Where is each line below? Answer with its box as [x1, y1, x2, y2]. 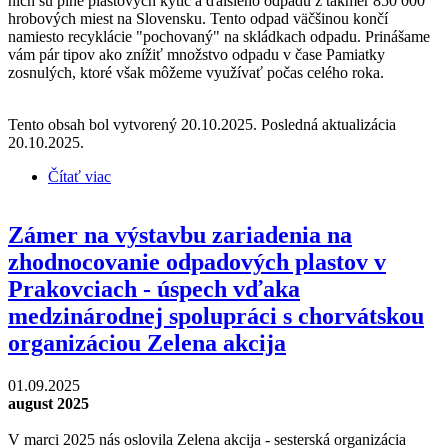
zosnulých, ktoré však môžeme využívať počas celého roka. [8, 64, 384, 82]
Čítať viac [48, 168, 111, 186]
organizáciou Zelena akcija [8, 329, 286, 356]
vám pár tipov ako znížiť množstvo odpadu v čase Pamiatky [8, 46, 385, 64]
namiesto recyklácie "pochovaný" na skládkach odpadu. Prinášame [8, 28, 430, 46]
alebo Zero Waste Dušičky [111, 186, 278, 204]
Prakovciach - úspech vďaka [8, 275, 300, 302]
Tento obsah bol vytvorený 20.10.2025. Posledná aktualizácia [8, 116, 396, 134]
